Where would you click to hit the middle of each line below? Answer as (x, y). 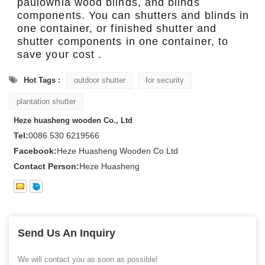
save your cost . (60, 54)
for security (165, 80)
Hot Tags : (42, 80)
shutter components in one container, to (123, 41)
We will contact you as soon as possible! (88, 259)
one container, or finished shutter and (117, 28)
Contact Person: (46, 166)
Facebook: (35, 151)
